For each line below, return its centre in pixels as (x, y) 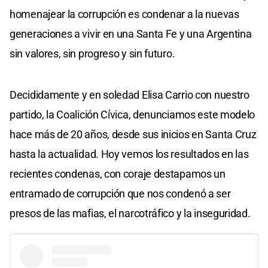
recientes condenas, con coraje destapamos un (118, 173)
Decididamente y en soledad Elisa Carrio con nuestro (130, 95)
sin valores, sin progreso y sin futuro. (92, 53)
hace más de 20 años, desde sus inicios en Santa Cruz (133, 134)
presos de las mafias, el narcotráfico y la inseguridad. (130, 213)
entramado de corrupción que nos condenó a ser (120, 193)
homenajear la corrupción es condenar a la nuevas (124, 14)
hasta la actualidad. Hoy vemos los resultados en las (129, 154)
